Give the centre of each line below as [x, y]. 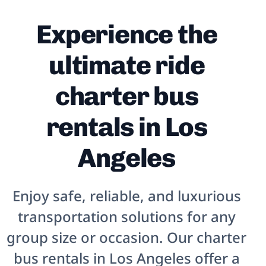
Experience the [127, 34]
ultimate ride [127, 65]
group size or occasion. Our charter [127, 237]
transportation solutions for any [126, 216]
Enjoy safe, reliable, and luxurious [126, 196]
